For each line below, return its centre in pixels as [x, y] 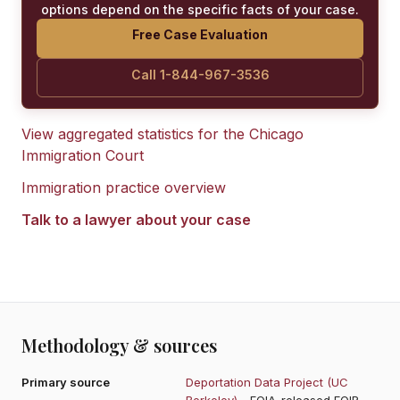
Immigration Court [83, 155]
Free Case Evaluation [200, 34]
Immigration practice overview [124, 187]
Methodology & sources [119, 345]
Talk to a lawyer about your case [136, 219]
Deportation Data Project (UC [267, 382]
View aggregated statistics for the [135, 133]
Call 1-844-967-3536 [200, 74]
